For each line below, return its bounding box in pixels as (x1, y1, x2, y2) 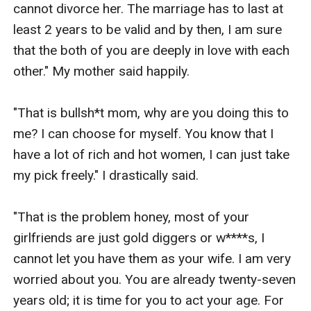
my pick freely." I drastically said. (13, 167, 199, 183)
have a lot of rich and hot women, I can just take (13, 146, 290, 162)
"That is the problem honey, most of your (13, 208, 250, 225)
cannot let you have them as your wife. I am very (13, 250, 292, 267)
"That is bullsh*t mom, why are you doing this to (13, 104, 289, 121)
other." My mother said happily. (13, 62, 190, 79)
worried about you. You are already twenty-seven (13, 271, 296, 287)
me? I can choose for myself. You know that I (13, 125, 274, 142)
